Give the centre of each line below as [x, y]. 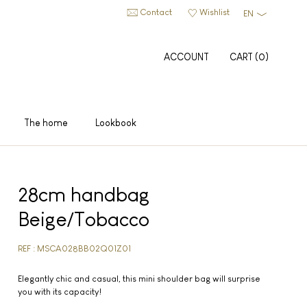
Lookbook [116, 123]
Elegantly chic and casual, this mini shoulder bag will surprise [139, 279]
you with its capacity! [59, 292]
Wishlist [214, 12]
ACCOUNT [186, 57]
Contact [156, 12]
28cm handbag [84, 194]
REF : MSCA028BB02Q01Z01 [74, 248]
